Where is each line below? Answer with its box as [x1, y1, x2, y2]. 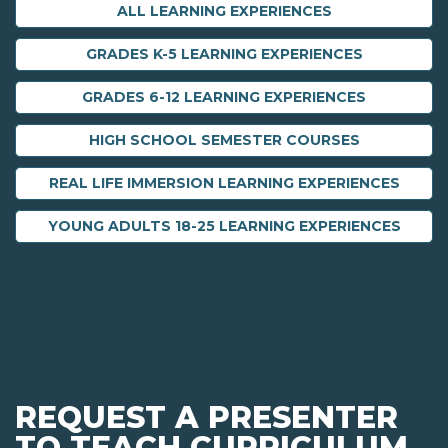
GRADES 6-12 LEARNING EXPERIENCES [82, 88, 366, 107]
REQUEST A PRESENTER [15, 399, 398, 437]
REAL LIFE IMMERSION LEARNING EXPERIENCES [48, 174, 400, 193]
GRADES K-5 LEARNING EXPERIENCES [85, 45, 363, 64]
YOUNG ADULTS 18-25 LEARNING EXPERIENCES [47, 217, 401, 236]
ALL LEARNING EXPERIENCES [116, 2, 332, 21]
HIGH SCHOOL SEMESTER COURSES [88, 131, 360, 150]
